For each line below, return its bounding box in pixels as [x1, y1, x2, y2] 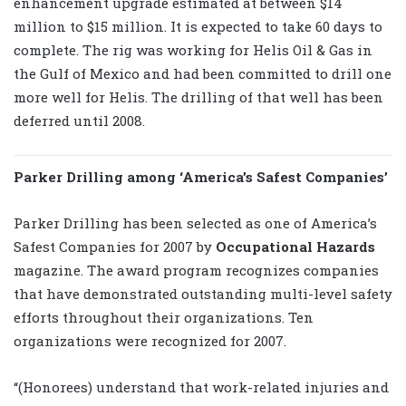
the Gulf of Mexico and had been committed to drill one [14, 63, 391, 82]
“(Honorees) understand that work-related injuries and [14, 377, 389, 396]
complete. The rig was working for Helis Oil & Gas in [14, 40, 372, 59]
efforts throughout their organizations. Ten [14, 307, 314, 326]
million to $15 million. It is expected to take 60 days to [14, 16, 382, 35]
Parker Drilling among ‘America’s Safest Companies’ [14, 167, 388, 186]
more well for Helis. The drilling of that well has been [14, 87, 383, 106]
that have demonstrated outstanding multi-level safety [14, 284, 392, 303]
